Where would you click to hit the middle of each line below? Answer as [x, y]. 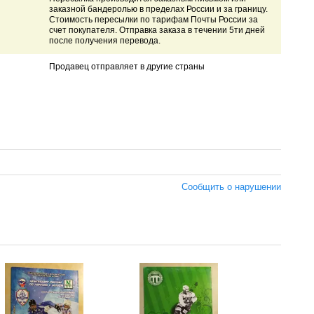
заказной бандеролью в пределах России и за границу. [158, 9]
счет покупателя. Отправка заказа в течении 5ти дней [157, 30]
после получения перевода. [104, 41]
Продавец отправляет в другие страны [127, 67]
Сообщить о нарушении [231, 186]
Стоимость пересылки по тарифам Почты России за [153, 20]
